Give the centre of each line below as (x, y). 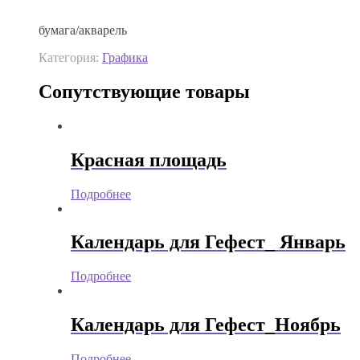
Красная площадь (149, 160)
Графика (125, 57)
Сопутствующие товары (144, 91)
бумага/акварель (83, 30)
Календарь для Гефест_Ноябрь (206, 325)
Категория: (70, 57)
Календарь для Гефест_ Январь (208, 242)
